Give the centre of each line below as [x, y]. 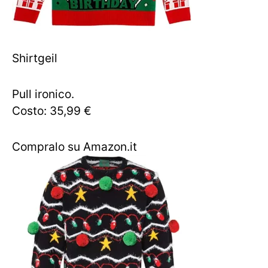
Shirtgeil [35, 58]
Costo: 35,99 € [52, 111]
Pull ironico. [43, 94]
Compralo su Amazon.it [74, 147]
